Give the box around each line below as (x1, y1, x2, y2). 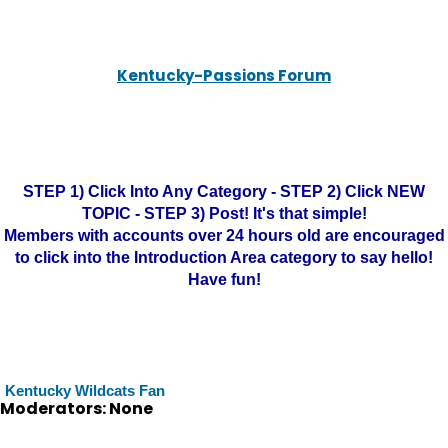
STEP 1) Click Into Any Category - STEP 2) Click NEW (23, 183, 425, 200)
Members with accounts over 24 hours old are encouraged (3, 227, 445, 244)
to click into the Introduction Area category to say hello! (15, 249, 433, 266)
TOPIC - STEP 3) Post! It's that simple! (81, 205, 367, 222)
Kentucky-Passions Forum (117, 65, 331, 86)
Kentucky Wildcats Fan (5, 382, 165, 399)
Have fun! (187, 271, 261, 288)
